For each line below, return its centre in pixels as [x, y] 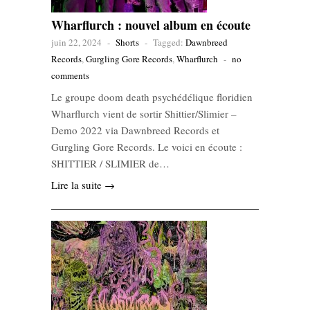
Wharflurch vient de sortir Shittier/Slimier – [144, 114]
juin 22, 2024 [76, 43]
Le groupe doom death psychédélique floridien [152, 97]
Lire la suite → [83, 185]
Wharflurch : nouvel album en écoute [151, 25]
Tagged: [169, 43]
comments [70, 76]
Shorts [127, 43]
